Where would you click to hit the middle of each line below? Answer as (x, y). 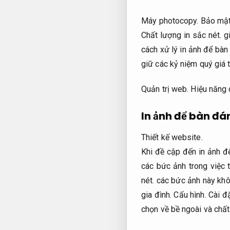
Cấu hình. (190, 195)
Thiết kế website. (172, 138)
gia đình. (158, 195)
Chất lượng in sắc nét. (181, 35)
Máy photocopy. (170, 21)
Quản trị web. (165, 89)
